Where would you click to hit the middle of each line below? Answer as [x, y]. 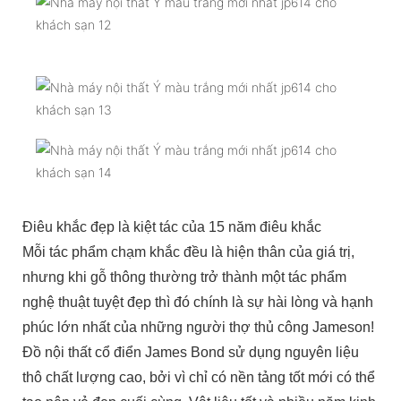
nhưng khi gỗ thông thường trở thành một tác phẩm [184, 277]
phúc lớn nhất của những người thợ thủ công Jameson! [200, 327]
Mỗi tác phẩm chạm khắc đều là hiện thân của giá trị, [188, 252]
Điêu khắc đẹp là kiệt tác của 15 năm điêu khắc [174, 226]
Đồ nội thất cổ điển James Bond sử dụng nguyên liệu [191, 352]
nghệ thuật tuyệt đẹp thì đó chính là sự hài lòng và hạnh [198, 302]
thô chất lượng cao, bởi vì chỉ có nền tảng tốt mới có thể [199, 377]
